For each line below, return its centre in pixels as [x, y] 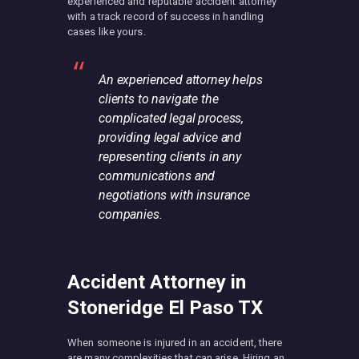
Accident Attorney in [157, 282]
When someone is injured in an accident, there [175, 342]
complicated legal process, [171, 118]
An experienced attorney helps [181, 79]
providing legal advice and [170, 137]
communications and [157, 175]
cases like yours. [107, 31]
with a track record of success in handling [166, 16]
